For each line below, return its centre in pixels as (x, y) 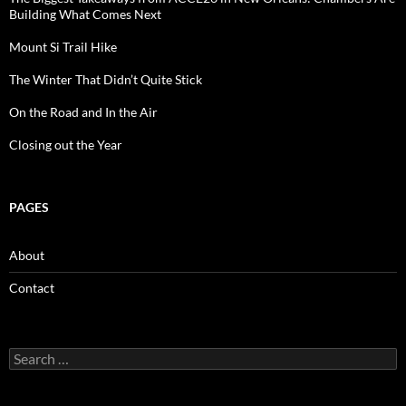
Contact (32, 287)
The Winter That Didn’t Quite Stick (106, 79)
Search (27, 354)
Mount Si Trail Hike (63, 46)
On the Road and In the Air (83, 111)
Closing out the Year (66, 144)
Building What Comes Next (85, 14)
